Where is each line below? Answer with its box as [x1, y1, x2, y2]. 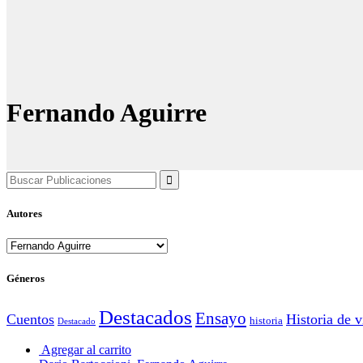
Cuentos [6, 310, 54, 327]
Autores [6, 207, 42, 220]
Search [6, 169, 41, 183]
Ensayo [195, 308, 246, 328]
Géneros [6, 271, 45, 284]
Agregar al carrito [41, 342, 131, 357]
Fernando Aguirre [6, 98, 207, 128]
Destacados [99, 305, 192, 328]
